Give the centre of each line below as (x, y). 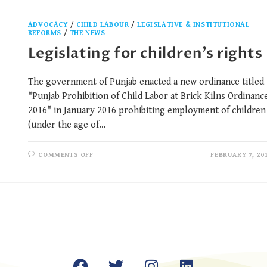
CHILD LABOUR (103, 25)
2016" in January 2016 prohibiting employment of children (147, 111)
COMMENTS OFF (66, 155)
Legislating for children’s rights (145, 54)
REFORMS (45, 33)
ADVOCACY (48, 25)
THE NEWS (87, 33)
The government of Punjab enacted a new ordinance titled (146, 82)
